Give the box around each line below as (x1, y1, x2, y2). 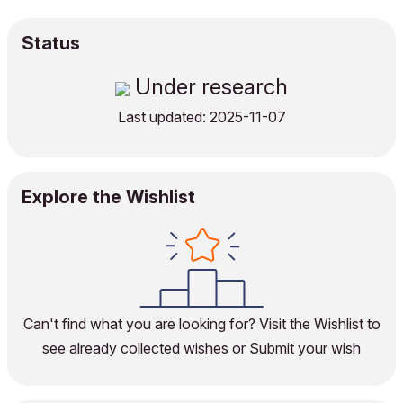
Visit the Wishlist (258, 315, 363, 333)
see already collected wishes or (42, 339, 249, 357)
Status (22, 32, 80, 54)
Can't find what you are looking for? (22, 315, 259, 333)
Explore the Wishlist (22, 186, 195, 208)
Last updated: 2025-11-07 (117, 108, 286, 126)
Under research (130, 74, 288, 100)
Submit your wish (249, 339, 361, 357)
